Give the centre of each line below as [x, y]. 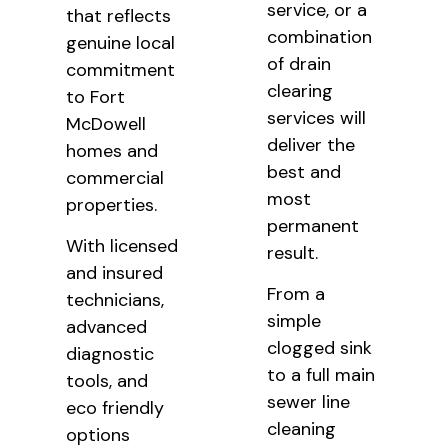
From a [296, 294]
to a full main [321, 375]
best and [304, 172]
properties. [111, 205]
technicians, [114, 300]
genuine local [120, 43]
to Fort [95, 97]
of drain [299, 64]
